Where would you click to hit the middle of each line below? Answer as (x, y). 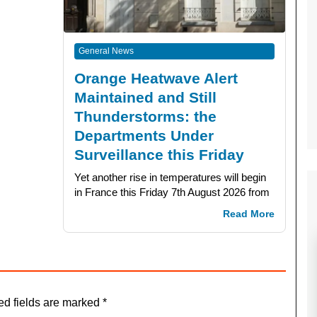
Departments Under (144, 135)
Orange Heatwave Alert (156, 78)
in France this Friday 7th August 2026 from (172, 192)
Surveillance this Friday (159, 154)
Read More (249, 214)
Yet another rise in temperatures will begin (170, 177)
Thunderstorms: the (145, 116)
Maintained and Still (145, 97)
